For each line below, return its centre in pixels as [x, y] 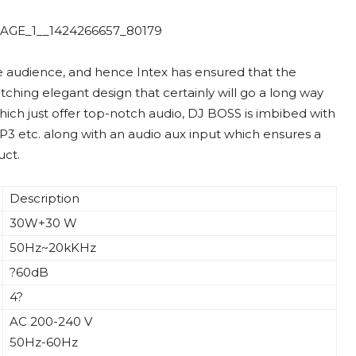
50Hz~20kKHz [53, 248]
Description [44, 199]
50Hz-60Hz [44, 342]
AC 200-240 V [51, 322]
